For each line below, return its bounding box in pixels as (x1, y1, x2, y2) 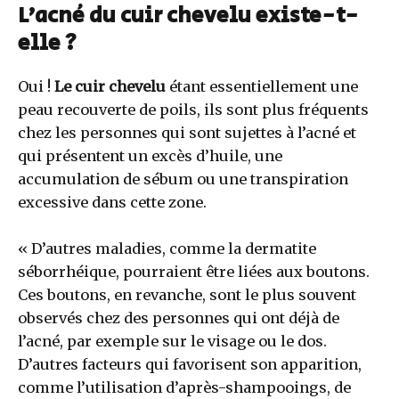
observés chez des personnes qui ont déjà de (18, 308, 339, 327)
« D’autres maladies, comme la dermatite (18, 239, 316, 257)
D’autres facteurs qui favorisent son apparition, (18, 354, 362, 373)
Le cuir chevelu (54, 77, 166, 95)
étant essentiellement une (166, 77, 358, 95)
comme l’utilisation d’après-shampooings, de (18, 378, 351, 396)
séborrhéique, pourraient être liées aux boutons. (18, 262, 370, 281)
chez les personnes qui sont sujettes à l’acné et (18, 123, 356, 142)
